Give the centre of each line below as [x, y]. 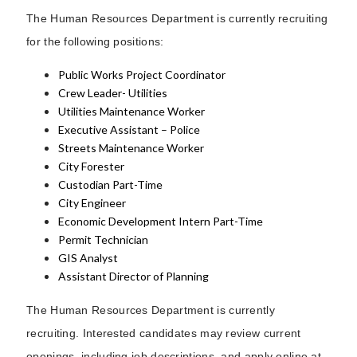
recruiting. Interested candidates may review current [164, 333]
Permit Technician [103, 239]
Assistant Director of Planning [133, 276]
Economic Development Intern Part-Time [161, 221]
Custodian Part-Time [110, 184]
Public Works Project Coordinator [142, 74]
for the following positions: [95, 41]
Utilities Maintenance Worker [131, 111]
